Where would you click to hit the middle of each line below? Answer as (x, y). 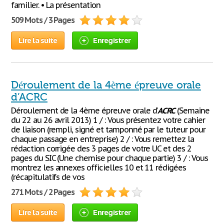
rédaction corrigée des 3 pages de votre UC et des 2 (101, 148)
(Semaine (192, 110)
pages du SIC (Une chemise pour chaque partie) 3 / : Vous (109, 158)
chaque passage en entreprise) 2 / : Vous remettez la (102, 139)
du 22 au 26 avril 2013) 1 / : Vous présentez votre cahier (108, 120)
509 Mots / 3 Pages (43, 20)
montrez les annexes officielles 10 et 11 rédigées (99, 167)
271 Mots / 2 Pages (43, 192)
